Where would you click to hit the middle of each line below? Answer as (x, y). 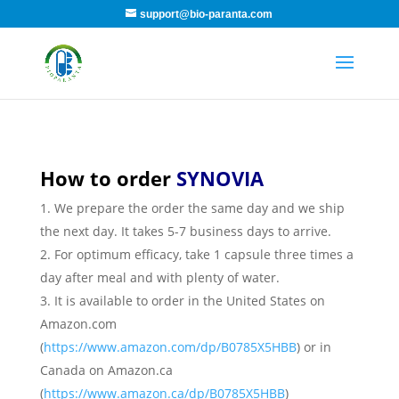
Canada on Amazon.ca (106, 370)
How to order (105, 178)
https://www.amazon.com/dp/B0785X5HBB (170, 347)
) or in (313, 347)
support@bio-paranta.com (207, 14)
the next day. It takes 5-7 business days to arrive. (185, 231)
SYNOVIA (217, 178)
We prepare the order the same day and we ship (199, 208)
